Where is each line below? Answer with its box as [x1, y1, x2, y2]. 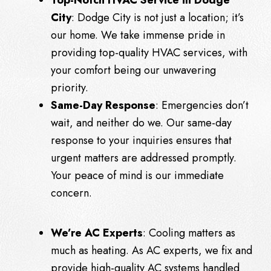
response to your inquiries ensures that [51, 132, 232, 148]
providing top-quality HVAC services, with [51, 44, 247, 60]
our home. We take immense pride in [51, 27, 225, 43]
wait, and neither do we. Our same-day [51, 114, 232, 131]
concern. [51, 184, 92, 201]
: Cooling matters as [143, 224, 235, 241]
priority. [51, 79, 88, 96]
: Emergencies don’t [155, 97, 249, 113]
